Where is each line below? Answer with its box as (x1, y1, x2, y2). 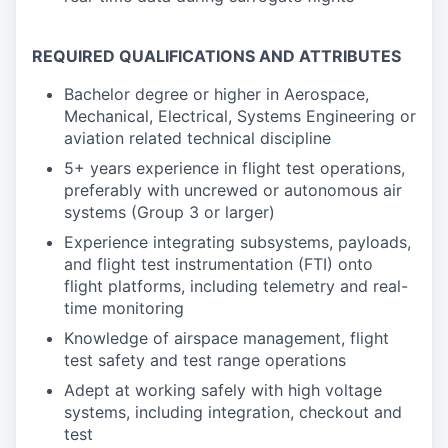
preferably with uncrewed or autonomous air (64, 180, 402, 200)
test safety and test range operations (64, 350, 346, 370)
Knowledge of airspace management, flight (64, 328, 389, 348)
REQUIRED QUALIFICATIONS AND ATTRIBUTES (32, 46, 401, 66)
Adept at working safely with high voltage (64, 380, 382, 400)
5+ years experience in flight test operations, (64, 158, 405, 178)
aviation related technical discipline (64, 128, 331, 148)
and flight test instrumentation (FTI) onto (64, 254, 373, 274)
